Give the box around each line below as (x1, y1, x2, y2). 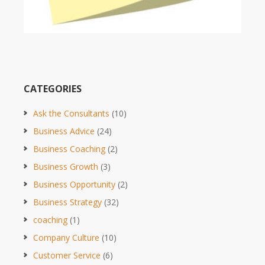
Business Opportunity (33, 178, 115, 190)
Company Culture (33, 231, 99, 243)
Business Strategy (33, 196, 102, 208)
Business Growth (33, 160, 98, 172)
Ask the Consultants (33, 107, 109, 119)
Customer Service (33, 249, 101, 261)
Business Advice (33, 125, 95, 137)
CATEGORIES (24, 82, 82, 95)
